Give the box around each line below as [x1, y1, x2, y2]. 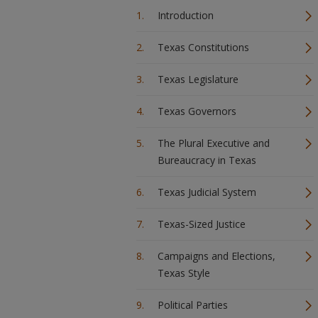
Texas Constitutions [158, 40, 249, 54]
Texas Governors [158, 104, 236, 118]
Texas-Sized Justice [158, 217, 246, 231]
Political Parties [158, 298, 228, 312]
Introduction [158, 9, 214, 22]
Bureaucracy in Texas [158, 153, 256, 167]
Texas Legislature [158, 72, 238, 86]
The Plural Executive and [158, 136, 270, 150]
